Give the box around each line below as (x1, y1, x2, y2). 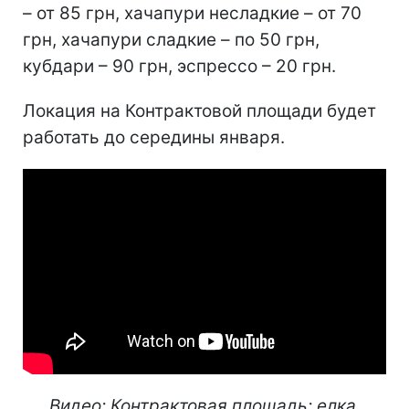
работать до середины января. (23, 126, 285, 148)
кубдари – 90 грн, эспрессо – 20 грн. (23, 55, 336, 77)
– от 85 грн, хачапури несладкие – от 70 (23, 2, 362, 24)
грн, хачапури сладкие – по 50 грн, (23, 28, 320, 50)
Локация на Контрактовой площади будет (23, 100, 376, 121)
